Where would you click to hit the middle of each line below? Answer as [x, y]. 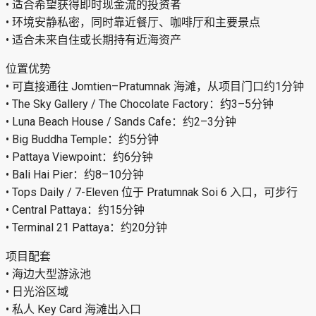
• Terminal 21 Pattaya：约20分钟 [86, 228]
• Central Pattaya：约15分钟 [75, 210]
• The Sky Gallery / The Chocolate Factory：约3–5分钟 [140, 104]
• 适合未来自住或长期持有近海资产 [93, 40]
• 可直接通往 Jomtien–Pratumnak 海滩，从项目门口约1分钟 [155, 87]
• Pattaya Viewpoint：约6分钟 [79, 157]
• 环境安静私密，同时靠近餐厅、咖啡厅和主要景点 [133, 23]
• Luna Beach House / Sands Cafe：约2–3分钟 [121, 122]
